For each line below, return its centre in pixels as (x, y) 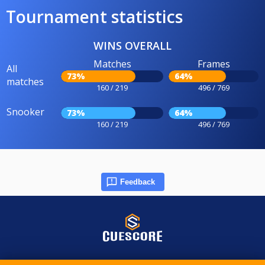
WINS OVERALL (132, 46)
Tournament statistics (94, 17)
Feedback (137, 182)
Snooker (25, 112)
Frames (214, 64)
